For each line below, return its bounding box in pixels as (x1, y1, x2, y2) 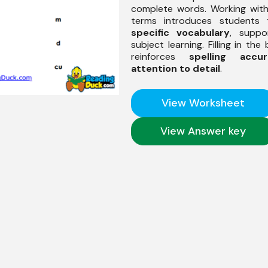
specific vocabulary (131, 26, 230, 39)
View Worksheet (161, 95, 245, 110)
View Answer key (160, 123, 246, 138)
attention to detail (131, 62, 220, 75)
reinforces (131, 50, 189, 63)
